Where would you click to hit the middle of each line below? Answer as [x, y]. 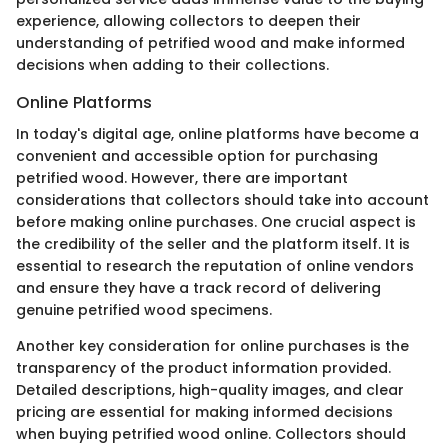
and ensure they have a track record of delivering [198, 287]
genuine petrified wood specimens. [144, 309]
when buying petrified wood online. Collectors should [211, 433]
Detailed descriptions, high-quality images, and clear [210, 389]
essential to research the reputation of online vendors [215, 265]
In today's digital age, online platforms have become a [217, 133]
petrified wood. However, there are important [182, 177]
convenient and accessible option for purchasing [197, 155]
